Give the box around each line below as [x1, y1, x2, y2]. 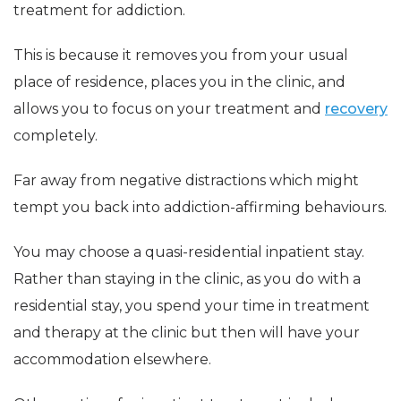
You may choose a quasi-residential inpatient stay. [13, 243, 364, 260]
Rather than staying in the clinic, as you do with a [13, 269, 361, 287]
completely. [13, 126, 98, 144]
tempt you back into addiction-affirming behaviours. [13, 198, 387, 216]
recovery [325, 99, 388, 117]
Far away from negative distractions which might [13, 171, 359, 189]
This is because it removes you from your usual [13, 46, 348, 64]
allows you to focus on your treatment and [13, 99, 325, 117]
